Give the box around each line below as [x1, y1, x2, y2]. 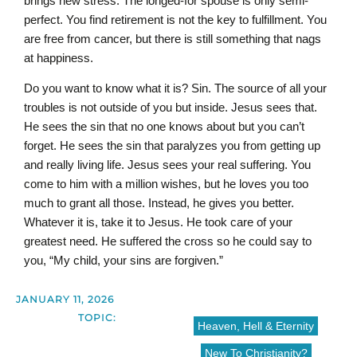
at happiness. [24, 50, 96, 65]
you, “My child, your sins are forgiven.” [24, 253, 223, 268]
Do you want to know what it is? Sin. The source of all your [24, 81, 327, 96]
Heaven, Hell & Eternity [198, 319, 314, 332]
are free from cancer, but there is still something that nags [24, 31, 321, 45]
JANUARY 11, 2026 [16, 292, 114, 305]
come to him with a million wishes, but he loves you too [24, 177, 308, 191]
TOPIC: [78, 311, 116, 324]
